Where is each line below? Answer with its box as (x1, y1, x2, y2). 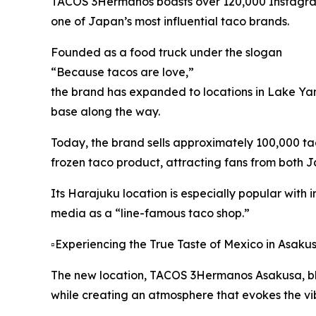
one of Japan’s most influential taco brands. (51, 14, 289, 29)
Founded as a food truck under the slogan (51, 45, 282, 60)
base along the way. (51, 104, 160, 119)
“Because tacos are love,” (51, 65, 194, 80)
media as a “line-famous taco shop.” (51, 206, 250, 221)
